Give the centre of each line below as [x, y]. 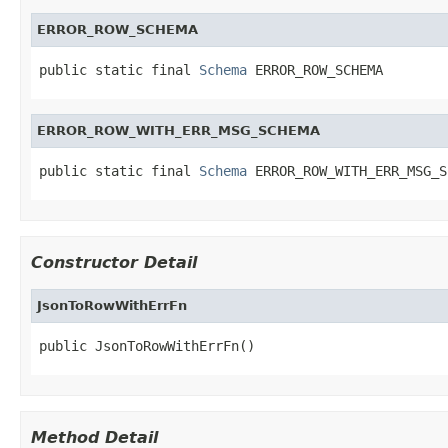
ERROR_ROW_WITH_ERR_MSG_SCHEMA [178, 130]
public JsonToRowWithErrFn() [147, 345]
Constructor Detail [114, 262]
